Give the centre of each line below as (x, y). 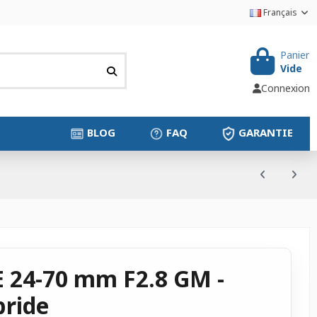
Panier (294, 54)
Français (280, 12)
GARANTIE (265, 133)
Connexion (285, 88)
